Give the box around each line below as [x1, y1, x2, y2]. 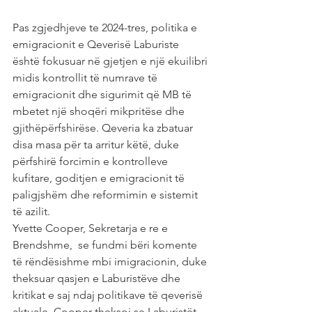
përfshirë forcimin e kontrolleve [13, 155, 171, 169]
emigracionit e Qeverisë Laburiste [13, 38, 182, 52]
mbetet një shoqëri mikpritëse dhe [13, 104, 187, 118]
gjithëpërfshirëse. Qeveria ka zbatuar [13, 121, 196, 135]
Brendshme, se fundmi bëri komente [13, 238, 200, 252]
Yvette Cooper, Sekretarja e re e [13, 221, 171, 235]
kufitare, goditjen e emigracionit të [13, 171, 187, 185]
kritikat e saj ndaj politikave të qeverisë [13, 288, 205, 302]
